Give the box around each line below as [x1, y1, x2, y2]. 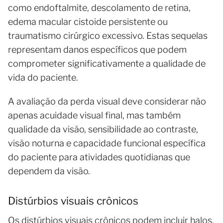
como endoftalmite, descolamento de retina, [8, 2, 191, 13]
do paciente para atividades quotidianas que [8, 151, 190, 162]
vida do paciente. [8, 72, 78, 83]
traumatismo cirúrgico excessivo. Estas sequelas [8, 30, 208, 41]
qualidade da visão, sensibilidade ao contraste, [8, 123, 198, 134]
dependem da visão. [8, 165, 90, 176]
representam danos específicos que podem [8, 44, 187, 55]
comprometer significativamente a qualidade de [8, 58, 206, 69]
